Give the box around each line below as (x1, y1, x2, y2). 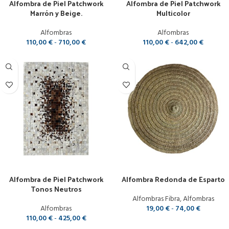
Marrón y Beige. (30, 7, 82, 19)
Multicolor (156, 7, 190, 19)
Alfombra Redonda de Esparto (121, 173, 225, 186)
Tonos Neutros (30, 182, 82, 195)
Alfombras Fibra (132, 193, 180, 205)
